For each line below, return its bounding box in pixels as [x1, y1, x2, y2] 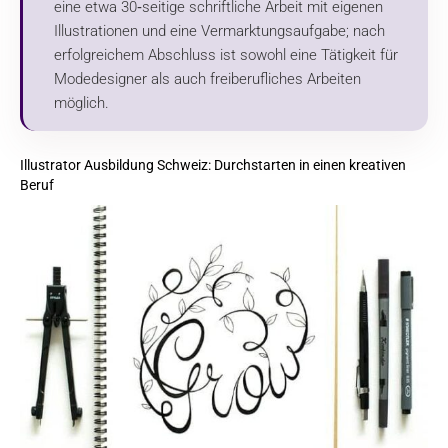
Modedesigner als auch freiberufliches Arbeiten [53, 69, 361, 88]
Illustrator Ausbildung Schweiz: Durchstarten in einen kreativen [20, 156, 406, 173]
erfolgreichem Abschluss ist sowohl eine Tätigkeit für [53, 45, 398, 64]
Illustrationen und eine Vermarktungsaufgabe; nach [53, 21, 385, 40]
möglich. [53, 93, 109, 112]
